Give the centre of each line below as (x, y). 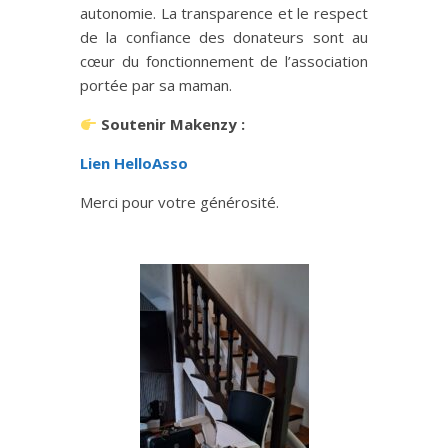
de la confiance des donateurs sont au (224, 37)
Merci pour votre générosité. (179, 202)
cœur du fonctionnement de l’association (224, 61)
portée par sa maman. (156, 85)
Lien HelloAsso (134, 163)
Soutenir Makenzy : (173, 124)
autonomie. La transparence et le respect (224, 13)
